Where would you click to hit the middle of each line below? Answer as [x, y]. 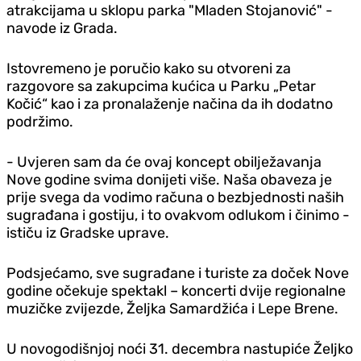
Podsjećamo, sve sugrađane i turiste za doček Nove [178, 273]
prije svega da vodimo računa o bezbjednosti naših [175, 197]
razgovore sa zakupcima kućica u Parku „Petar [161, 86]
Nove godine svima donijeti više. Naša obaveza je [169, 179]
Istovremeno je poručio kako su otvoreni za [149, 68]
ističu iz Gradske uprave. [88, 232]
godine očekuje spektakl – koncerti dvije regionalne [176, 290]
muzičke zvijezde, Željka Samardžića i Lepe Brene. [172, 308]
